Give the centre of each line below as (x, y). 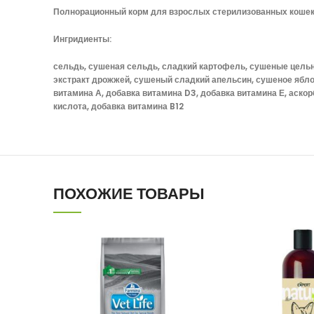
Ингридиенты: (82, 39)
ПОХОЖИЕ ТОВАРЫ (129, 194)
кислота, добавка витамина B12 (118, 106)
